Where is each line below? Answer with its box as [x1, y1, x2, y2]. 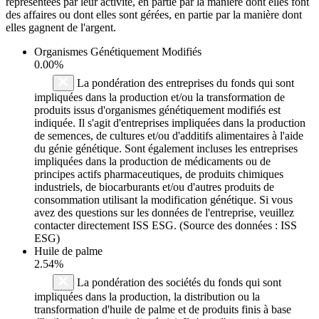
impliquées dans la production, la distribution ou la [34, 290, 260, 303]
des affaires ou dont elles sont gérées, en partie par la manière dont [6, 8, 302, 21]
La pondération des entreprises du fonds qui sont [74, 76, 294, 89]
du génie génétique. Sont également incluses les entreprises [34, 142, 298, 155]
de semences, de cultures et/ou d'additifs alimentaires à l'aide [34, 129, 303, 142]
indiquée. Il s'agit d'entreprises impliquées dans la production [34, 116, 305, 129]
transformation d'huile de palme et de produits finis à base [34, 303, 291, 315]
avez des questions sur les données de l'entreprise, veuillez [34, 206, 294, 219]
